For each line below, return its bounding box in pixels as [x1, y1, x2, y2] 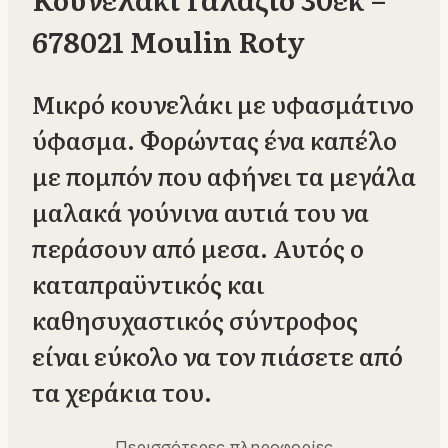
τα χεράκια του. [32, 374, 212, 410]
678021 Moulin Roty [32, 20, 305, 63]
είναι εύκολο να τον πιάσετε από [32, 338, 403, 374]
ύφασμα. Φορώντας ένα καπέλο [32, 122, 397, 158]
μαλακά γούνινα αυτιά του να [32, 194, 369, 230]
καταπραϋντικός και [32, 266, 264, 302]
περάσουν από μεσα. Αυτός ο [32, 230, 364, 266]
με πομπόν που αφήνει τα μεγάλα [32, 158, 416, 194]
